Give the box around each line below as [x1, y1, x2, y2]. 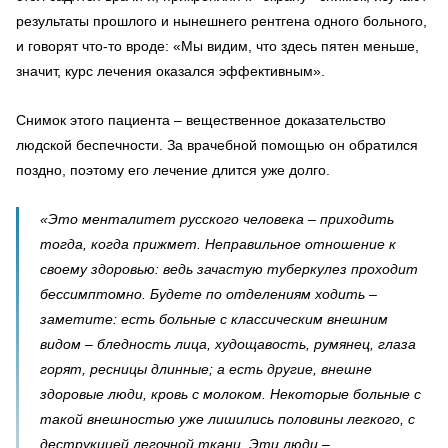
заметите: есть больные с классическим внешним [40, 311, 388, 327]
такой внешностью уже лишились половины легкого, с [40, 411, 415, 427]
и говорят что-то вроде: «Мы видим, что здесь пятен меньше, [16, 38, 419, 54]
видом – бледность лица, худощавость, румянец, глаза [40, 336, 416, 352]
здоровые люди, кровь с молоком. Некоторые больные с [40, 386, 421, 402]
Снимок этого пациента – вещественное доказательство [16, 112, 386, 128]
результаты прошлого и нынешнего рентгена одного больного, [16, 13, 427, 29]
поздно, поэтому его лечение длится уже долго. [16, 162, 330, 178]
